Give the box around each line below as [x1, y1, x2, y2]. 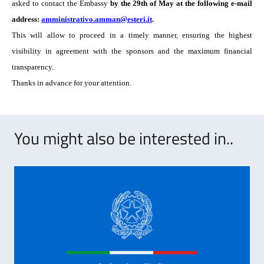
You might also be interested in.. [14, 126, 233, 151]
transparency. [12, 62, 55, 71]
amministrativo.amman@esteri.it [41, 15, 152, 24]
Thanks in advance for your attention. [12, 78, 131, 87]
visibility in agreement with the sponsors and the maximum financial [12, 47, 252, 55]
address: [12, 15, 41, 24]
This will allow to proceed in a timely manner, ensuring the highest [12, 31, 252, 39]
